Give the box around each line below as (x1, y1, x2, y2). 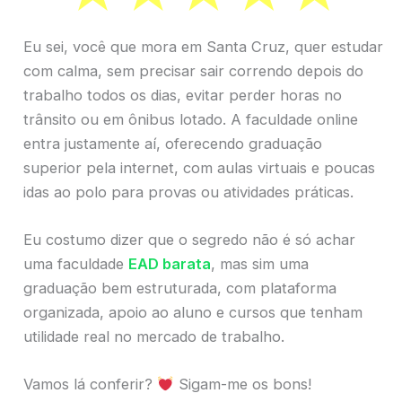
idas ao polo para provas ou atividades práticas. (23, 182, 354, 201)
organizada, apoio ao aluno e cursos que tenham (23, 302, 363, 321)
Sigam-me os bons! (173, 375, 311, 394)
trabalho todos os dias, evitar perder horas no (23, 85, 342, 104)
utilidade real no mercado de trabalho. (23, 327, 284, 345)
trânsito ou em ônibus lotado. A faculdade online (23, 109, 358, 128)
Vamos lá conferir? (23, 375, 157, 394)
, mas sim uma (211, 254, 309, 273)
